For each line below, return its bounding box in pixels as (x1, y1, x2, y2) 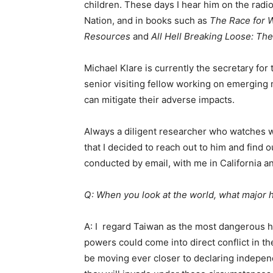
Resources (84, 30, 130, 43)
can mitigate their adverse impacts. (84, 94, 235, 106)
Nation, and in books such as (84, 15, 210, 27)
